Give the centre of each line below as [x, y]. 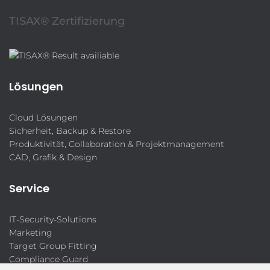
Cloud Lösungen [43, 118]
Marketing [31, 233]
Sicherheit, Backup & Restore [70, 131]
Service [29, 188]
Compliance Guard [49, 259]
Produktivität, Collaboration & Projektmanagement [117, 144]
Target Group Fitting [53, 246]
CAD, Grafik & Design [53, 157]
